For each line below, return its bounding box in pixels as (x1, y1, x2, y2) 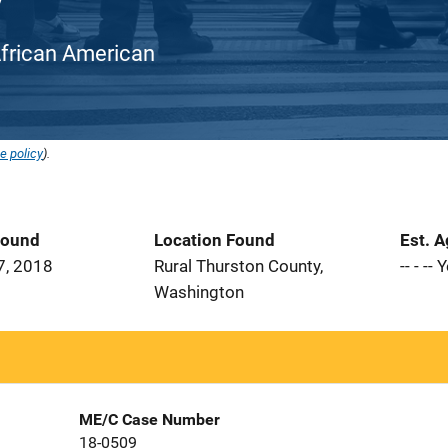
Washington (154, 282, 244, 302)
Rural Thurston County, (154, 256, 323, 276)
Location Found (154, 230, 275, 250)
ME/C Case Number (78, 410, 220, 429)
